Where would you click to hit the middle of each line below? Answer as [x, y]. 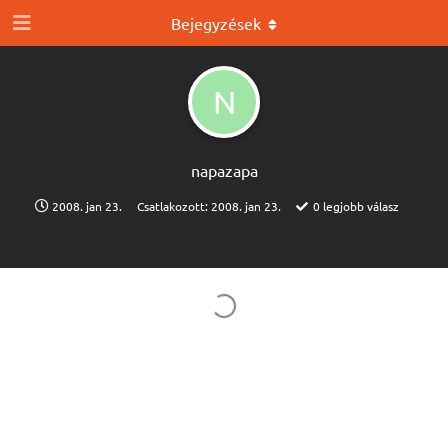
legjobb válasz [359, 206]
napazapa [224, 170]
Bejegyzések [216, 23]
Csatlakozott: [173, 206]
